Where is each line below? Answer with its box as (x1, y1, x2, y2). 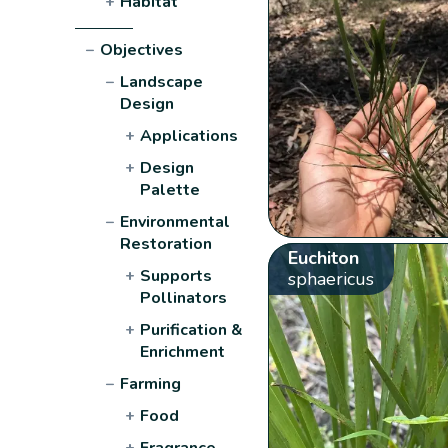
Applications (140, 124, 239, 147)
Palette (140, 178, 201, 201)
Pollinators (140, 286, 228, 309)
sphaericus (287, 266, 374, 291)
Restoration (120, 232, 213, 255)
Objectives (100, 38, 184, 61)
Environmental (120, 210, 231, 233)
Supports (140, 264, 213, 287)
